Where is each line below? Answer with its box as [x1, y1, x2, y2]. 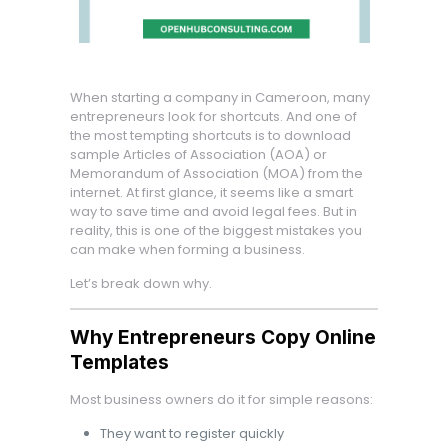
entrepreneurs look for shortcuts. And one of [69, 107, 357, 126]
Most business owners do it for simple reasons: [69, 390, 373, 409]
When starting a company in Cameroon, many [69, 88, 370, 107]
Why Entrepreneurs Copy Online [69, 326, 376, 349]
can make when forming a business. [69, 240, 305, 259]
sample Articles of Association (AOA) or [69, 145, 327, 164]
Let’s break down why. [69, 274, 212, 293]
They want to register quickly [99, 424, 284, 443]
